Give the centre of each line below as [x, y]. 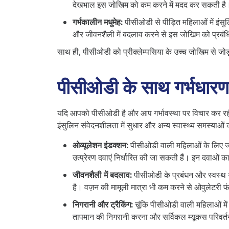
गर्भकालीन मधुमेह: [98, 22]
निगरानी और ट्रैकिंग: [103, 204]
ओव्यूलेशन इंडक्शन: [100, 145]
